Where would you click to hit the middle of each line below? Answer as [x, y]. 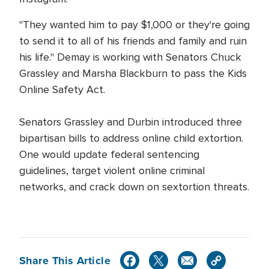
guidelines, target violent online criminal [112, 171]
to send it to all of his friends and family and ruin [133, 41]
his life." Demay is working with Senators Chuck [130, 57]
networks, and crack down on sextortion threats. [134, 187]
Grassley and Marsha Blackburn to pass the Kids [133, 73]
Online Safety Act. [62, 89]
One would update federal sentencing [109, 154]
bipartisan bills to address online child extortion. [131, 138]
